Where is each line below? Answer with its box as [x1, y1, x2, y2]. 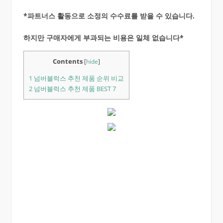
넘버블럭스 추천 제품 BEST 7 [32, 84, 116, 94]
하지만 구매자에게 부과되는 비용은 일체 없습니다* [23, 32, 184, 42]
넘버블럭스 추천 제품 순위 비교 [32, 74, 124, 83]
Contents [52, 56, 83, 66]
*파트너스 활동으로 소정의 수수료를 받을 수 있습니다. [23, 10, 195, 20]
